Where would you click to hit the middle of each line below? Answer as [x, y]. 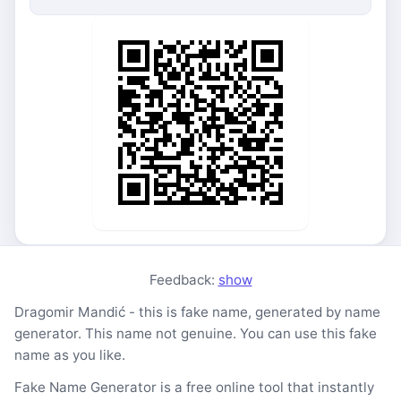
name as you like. [70, 355]
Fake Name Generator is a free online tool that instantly [194, 387]
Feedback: [183, 280]
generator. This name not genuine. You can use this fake [196, 333]
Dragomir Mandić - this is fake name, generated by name [197, 312]
